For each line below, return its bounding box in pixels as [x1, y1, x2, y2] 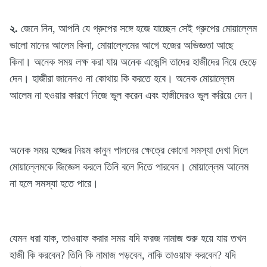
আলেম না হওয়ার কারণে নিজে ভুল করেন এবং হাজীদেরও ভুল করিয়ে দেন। [10, 89, 254, 101]
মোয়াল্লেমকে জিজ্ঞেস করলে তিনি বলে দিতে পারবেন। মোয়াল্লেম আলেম [10, 160, 249, 173]
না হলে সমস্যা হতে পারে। [10, 177, 98, 190]
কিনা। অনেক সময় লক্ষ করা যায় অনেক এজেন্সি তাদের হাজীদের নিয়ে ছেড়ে [10, 55, 257, 68]
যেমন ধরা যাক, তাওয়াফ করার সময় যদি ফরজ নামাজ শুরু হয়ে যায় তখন [10, 232, 246, 244]
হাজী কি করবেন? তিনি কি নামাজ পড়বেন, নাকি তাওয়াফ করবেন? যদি [10, 249, 236, 261]
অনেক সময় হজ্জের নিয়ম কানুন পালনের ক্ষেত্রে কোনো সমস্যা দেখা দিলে [10, 144, 248, 156]
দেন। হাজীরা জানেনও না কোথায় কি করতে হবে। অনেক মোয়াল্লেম [10, 72, 234, 85]
